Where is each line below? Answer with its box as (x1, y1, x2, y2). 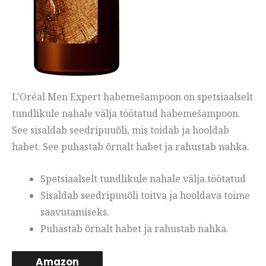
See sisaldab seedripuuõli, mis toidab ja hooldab (12, 123, 229, 137)
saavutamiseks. (40, 205, 109, 219)
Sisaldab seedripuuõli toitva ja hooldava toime (40, 189, 250, 202)
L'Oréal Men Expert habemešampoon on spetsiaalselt (12, 90, 253, 104)
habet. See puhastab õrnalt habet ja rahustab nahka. (12, 140, 249, 154)
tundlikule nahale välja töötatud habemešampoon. (12, 107, 240, 121)
